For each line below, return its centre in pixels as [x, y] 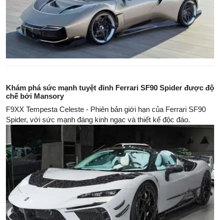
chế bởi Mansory [35, 96]
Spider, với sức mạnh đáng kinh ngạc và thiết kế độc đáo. [98, 119]
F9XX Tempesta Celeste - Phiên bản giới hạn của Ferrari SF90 [106, 109]
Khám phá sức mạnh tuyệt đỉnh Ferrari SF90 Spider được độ [110, 87]
